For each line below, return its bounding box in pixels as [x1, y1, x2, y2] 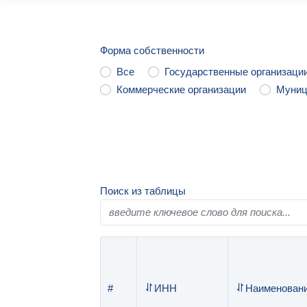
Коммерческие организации [116, 84, 247, 95]
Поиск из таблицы [100, 185, 186, 197]
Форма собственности [100, 45, 205, 56]
